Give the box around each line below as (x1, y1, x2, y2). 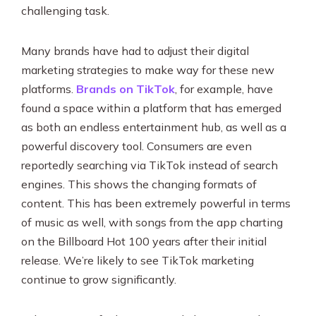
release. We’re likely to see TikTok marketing (21, 253, 254, 267)
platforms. (21, 82, 76, 96)
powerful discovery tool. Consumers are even (21, 139, 252, 153)
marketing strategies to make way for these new (21, 63, 274, 77)
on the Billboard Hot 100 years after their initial (21, 234, 267, 248)
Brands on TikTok (76, 82, 175, 96)
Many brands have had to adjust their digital (21, 44, 249, 58)
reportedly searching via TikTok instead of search (21, 158, 278, 172)
